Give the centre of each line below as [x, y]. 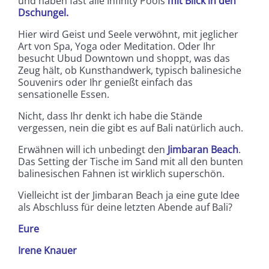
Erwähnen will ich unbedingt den [93, 150]
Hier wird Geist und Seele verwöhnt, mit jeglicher [128, 35]
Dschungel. [43, 13]
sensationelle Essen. [64, 95]
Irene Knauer [47, 251]
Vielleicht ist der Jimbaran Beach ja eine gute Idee [129, 195]
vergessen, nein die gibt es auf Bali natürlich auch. [131, 128]
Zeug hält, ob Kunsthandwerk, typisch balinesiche [130, 71]
